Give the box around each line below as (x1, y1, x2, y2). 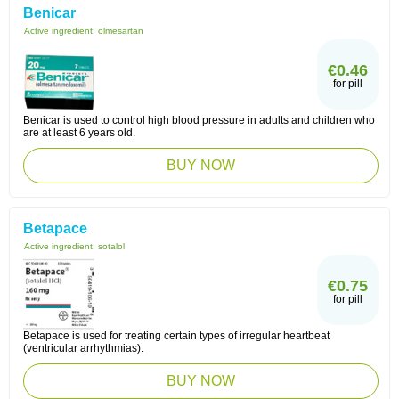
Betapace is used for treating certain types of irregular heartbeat (23, 330, 330, 342)
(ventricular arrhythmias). (23, 342, 143, 354)
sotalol (98, 241, 125, 251)
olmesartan (98, 26, 143, 36)
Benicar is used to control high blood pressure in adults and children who (23, 114, 375, 126)
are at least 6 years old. (23, 126, 135, 139)
